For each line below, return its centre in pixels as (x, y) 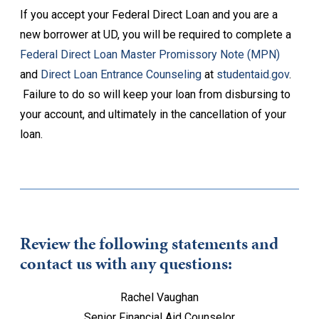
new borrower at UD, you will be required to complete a (156, 35)
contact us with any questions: (126, 263)
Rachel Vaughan (159, 297)
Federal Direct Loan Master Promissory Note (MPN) (150, 54)
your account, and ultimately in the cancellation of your (153, 114)
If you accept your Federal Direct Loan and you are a (149, 15)
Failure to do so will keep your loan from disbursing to (155, 94)
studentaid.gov (253, 74)
